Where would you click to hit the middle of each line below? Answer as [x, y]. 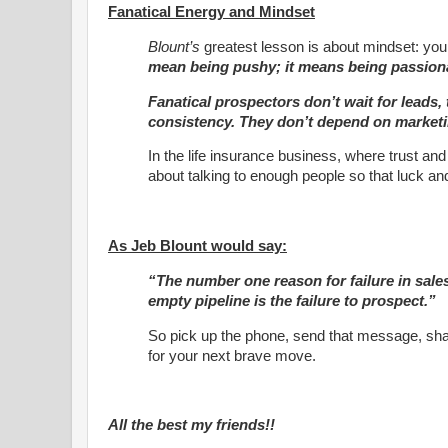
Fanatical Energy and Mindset [211, 11]
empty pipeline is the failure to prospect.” [292, 300]
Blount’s [174, 46]
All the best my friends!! [191, 425]
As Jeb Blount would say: [197, 246]
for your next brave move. [232, 355]
